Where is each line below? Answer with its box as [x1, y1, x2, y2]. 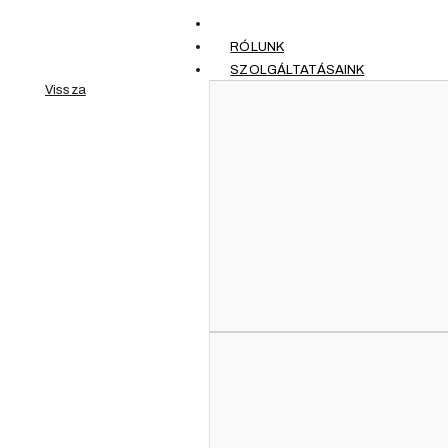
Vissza [45, 83, 86, 97]
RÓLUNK [230, 39, 285, 53]
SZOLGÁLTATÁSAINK [230, 62, 365, 76]
